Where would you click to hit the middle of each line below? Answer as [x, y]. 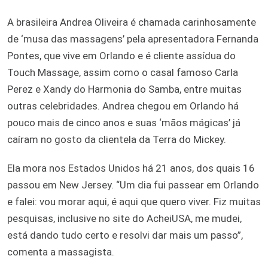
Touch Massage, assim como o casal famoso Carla [123, 72]
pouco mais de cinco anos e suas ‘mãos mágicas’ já [124, 123]
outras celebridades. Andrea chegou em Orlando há [123, 106]
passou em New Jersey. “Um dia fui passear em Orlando [133, 185]
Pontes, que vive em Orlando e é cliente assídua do [121, 56]
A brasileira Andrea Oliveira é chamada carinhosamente [132, 22]
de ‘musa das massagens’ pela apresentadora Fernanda [133, 39]
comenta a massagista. [61, 252]
